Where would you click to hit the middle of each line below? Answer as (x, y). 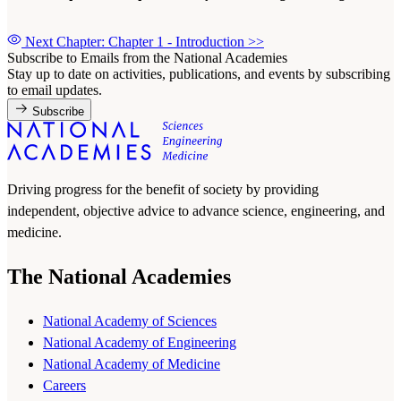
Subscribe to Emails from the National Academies (147, 57)
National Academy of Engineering (140, 342)
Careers (64, 385)
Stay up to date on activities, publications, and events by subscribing (199, 73)
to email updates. (55, 90)
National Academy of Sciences (130, 320)
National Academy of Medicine (132, 363)
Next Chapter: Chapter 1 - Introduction (137, 41)
